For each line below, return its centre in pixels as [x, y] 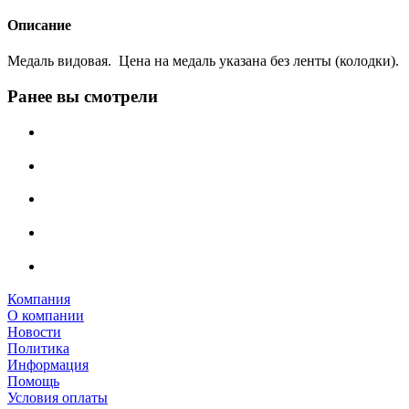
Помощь [33, 382]
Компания [39, 299]
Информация [48, 365]
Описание [39, 26]
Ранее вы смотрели [83, 97]
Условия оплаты [58, 398]
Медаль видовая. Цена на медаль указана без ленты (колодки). [203, 61]
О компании [46, 316]
